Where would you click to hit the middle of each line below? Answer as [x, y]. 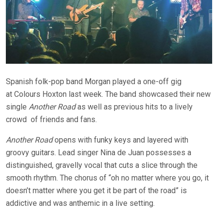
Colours [27, 94]
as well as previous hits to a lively [134, 107]
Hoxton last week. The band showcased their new [126, 94]
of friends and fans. [63, 120]
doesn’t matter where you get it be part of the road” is [96, 191]
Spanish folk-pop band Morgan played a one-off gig [94, 82]
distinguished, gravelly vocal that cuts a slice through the [102, 165]
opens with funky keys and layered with [121, 140]
